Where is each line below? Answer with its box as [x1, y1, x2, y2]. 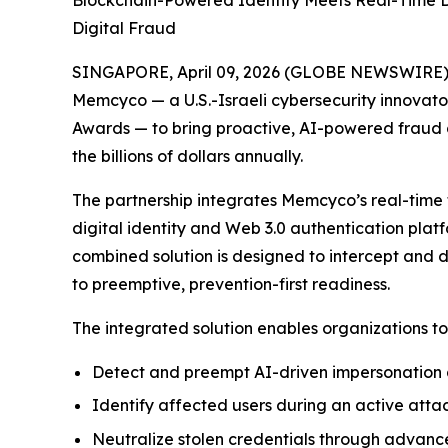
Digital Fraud [72, 18, 176, 38]
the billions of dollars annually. [72, 146, 303, 166]
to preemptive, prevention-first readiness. [72, 274, 390, 294]
